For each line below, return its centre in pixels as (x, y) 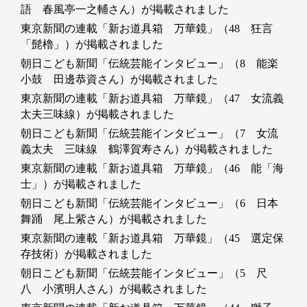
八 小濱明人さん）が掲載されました (114, 289)
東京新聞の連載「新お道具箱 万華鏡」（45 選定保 (152, 238)
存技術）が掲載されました (86, 254)
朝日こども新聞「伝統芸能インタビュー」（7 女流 (149, 134)
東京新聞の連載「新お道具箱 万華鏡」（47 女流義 (152, 99)
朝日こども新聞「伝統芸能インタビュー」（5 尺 (144, 273)
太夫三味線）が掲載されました (97, 114)
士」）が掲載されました (81, 184)
